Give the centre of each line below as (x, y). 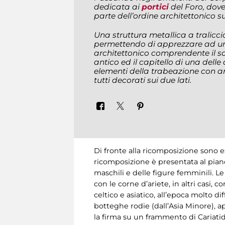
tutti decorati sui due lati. (143, 80)
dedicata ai (118, 7)
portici (155, 7)
